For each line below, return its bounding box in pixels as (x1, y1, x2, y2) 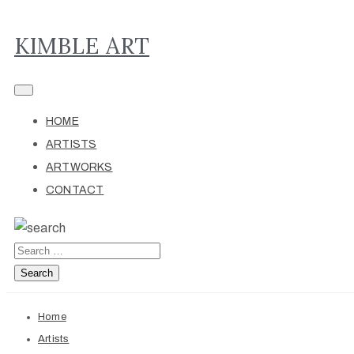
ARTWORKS (46, 161, 113, 174)
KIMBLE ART (14, 32, 149, 61)
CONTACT (46, 184, 104, 197)
